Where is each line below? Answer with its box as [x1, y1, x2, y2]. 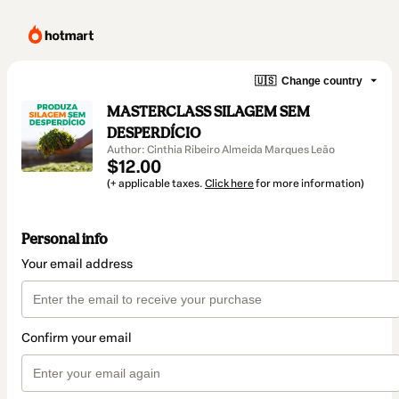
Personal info [21, 230, 108, 248]
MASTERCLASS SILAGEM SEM [107, 102, 310, 120]
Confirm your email [21, 330, 132, 346]
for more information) [254, 177, 364, 190]
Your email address [21, 256, 133, 273]
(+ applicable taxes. [107, 177, 205, 190]
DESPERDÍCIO [107, 124, 200, 142]
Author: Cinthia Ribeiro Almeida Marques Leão [107, 143, 335, 156]
